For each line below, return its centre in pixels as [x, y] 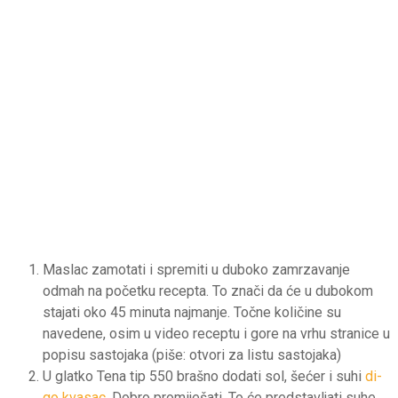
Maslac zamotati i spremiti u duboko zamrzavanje [196, 269]
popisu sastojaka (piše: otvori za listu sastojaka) [192, 354]
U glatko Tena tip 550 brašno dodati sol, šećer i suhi [204, 376]
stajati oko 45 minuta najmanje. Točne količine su [192, 312]
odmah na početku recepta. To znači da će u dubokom [208, 291]
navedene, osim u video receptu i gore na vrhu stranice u [216, 333]
